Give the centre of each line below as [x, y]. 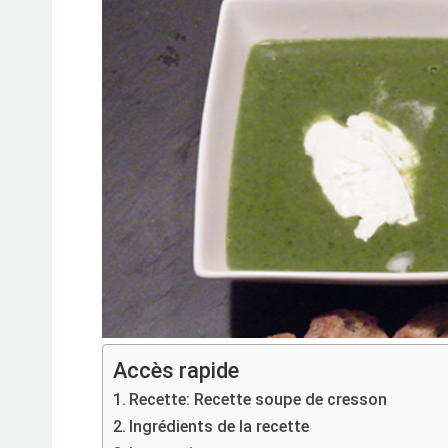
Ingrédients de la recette [219, 426]
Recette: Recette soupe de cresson [258, 399]
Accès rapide [176, 370]
